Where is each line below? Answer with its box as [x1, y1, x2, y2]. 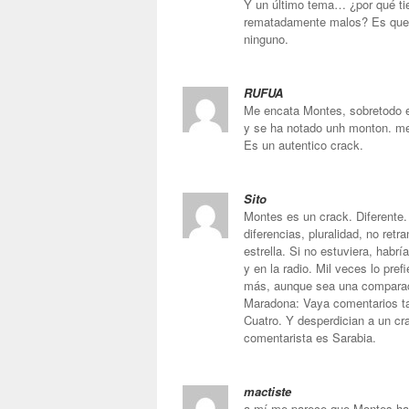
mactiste [244, 383, 291, 400]
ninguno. [244, 30, 288, 47]
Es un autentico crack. [244, 136, 363, 153]
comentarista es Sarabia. [244, 329, 376, 346]
